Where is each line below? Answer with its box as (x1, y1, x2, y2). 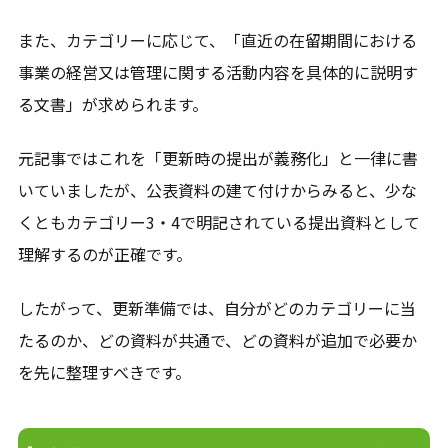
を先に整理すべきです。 (17, 360, 191, 385)
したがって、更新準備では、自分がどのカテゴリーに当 (17, 296, 416, 321)
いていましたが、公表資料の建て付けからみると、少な (17, 177, 417, 202)
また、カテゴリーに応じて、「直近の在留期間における (17, 27, 417, 52)
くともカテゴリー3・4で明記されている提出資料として (17, 209, 420, 234)
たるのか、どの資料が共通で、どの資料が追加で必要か (17, 328, 417, 353)
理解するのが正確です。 (17, 241, 192, 266)
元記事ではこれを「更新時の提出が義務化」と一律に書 (17, 145, 418, 170)
